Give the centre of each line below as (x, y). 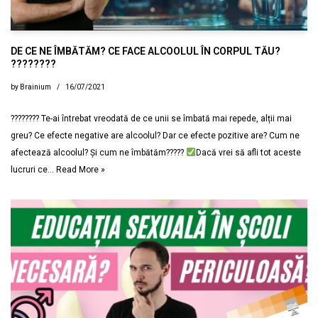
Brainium (35, 87)
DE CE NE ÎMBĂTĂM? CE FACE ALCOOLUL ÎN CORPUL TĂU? (146, 51)
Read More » (81, 169)
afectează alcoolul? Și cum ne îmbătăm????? (98, 152)
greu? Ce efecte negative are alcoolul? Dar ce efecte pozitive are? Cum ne (155, 135)
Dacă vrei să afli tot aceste (248, 152)
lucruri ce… (33, 169)
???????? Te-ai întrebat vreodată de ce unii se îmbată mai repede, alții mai (151, 118)
